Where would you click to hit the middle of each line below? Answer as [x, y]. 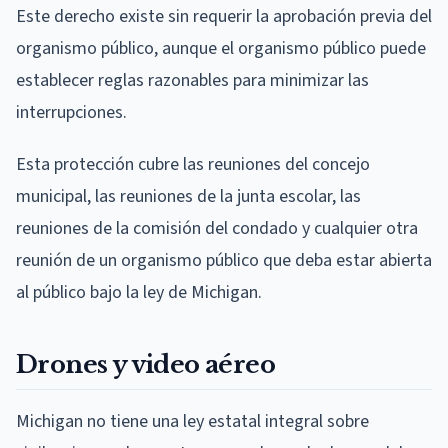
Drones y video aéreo [145, 365]
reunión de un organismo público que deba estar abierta [224, 261]
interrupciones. [71, 113]
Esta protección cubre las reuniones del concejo [193, 165]
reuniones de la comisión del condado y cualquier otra [217, 229]
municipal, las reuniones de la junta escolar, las [188, 197]
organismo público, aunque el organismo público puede [221, 49]
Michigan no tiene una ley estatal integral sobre [192, 422]
